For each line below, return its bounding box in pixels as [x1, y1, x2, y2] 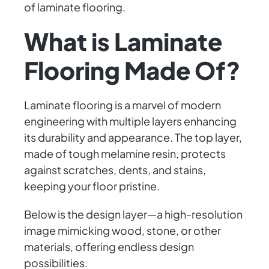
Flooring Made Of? [24, 55, 240, 86]
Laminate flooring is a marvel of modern [24, 98, 221, 112]
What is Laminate [24, 26, 222, 57]
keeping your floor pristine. [24, 179, 160, 193]
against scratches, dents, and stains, [24, 163, 206, 177]
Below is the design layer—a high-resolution [24, 207, 243, 222]
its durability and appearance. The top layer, [24, 130, 242, 145]
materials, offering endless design [24, 240, 194, 254]
